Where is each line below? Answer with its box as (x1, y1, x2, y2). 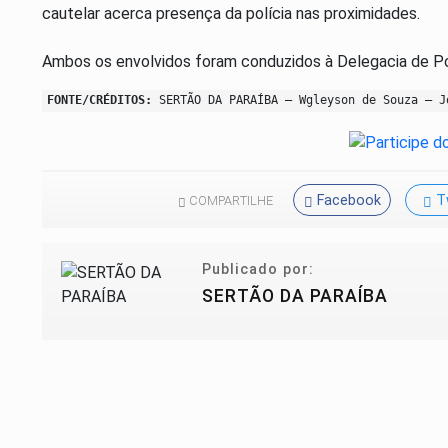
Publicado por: (201, 261, 314, 279)
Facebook (316, 192, 381, 210)
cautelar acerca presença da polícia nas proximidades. (42, 4, 420, 24)
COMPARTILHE (186, 193, 273, 209)
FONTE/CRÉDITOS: (47, 93, 152, 108)
